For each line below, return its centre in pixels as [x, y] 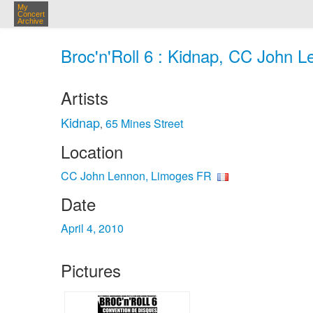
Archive [30, 21]
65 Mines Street [144, 123]
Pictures [91, 270]
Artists [85, 97]
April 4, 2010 [92, 228]
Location [92, 151]
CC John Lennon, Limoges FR [136, 176]
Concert [31, 14]
